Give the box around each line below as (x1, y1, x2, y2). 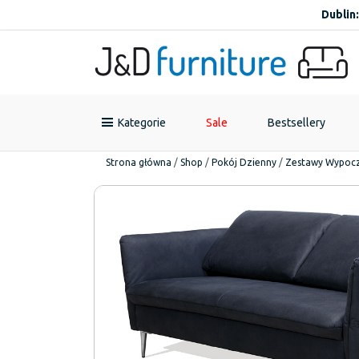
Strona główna (106, 157, 171, 167)
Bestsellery (268, 116, 325, 129)
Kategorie (118, 116, 166, 129)
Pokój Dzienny (212, 157, 276, 167)
